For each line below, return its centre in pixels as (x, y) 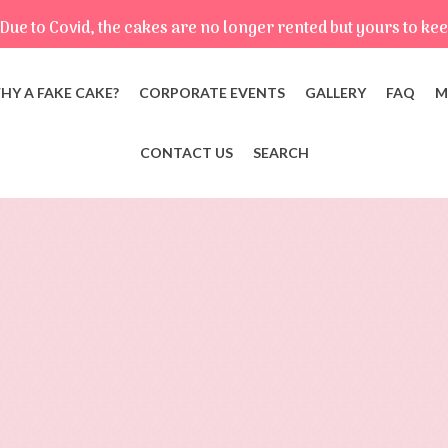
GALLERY (335, 92)
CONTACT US (186, 152)
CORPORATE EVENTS (211, 92)
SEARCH (280, 152)
